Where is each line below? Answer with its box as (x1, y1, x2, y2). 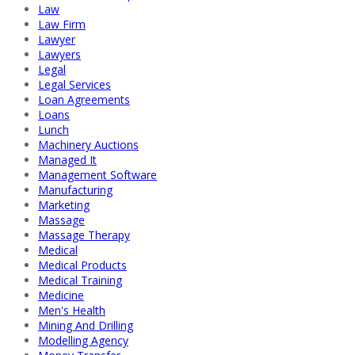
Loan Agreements (38, 91, 130, 107)
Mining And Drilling (38, 317, 133, 333)
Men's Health (38, 302, 105, 318)
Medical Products (38, 257, 127, 273)
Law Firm (38, 16, 86, 32)
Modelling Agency (38, 332, 128, 348)
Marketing (38, 197, 90, 212)
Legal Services (38, 76, 111, 92)
